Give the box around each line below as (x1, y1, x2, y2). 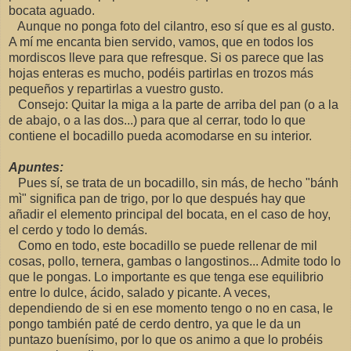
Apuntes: (9, 161, 63, 175)
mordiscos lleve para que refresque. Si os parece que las (9, 51, 324, 65)
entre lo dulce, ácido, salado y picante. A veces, (9, 286, 270, 300)
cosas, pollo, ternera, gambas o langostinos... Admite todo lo (9, 255, 341, 269)
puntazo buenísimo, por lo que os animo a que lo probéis (9, 333, 323, 347)
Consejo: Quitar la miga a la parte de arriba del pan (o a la (9, 98, 338, 112)
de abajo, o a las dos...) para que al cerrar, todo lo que (9, 114, 306, 128)
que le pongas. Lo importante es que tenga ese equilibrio (9, 270, 324, 284)
